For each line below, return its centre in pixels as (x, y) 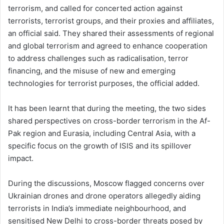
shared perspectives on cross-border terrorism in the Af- (109, 121)
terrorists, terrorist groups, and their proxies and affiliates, (111, 21)
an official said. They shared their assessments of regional (111, 33)
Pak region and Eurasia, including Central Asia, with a (102, 133)
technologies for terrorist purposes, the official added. (104, 83)
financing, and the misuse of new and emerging (92, 71)
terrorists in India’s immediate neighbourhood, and (97, 208)
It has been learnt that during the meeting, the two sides (107, 108)
